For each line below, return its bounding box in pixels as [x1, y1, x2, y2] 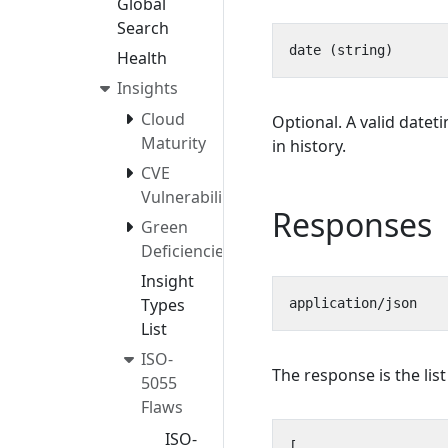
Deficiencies [141, 240, 232, 263]
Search [117, 16, 169, 39]
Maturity [141, 132, 206, 155]
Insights [117, 76, 178, 99]
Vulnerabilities [141, 186, 249, 209]
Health [117, 46, 167, 69]
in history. [272, 135, 346, 157]
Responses [272, 203, 432, 246]
